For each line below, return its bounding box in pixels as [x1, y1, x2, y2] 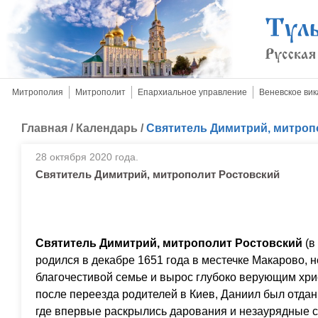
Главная [21, 122, 67, 134]
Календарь [76, 122, 138, 134]
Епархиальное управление [138, 87, 247, 97]
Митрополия [12, 87, 63, 97]
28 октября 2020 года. [35, 151, 138, 163]
